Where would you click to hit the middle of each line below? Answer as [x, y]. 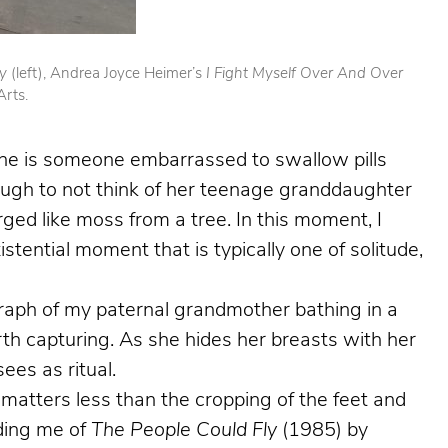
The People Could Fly [184, 430]
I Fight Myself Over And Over [304, 75]
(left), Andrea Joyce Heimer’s [108, 75]
